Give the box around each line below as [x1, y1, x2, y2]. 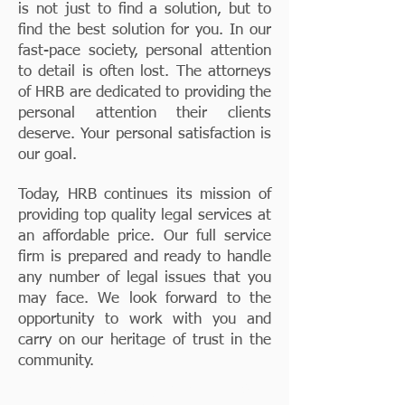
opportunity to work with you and [18, 312, 271, 327]
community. [18, 353, 94, 369]
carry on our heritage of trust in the [18, 333, 271, 348]
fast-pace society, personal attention [18, 43, 271, 59]
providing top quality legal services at [18, 208, 271, 223]
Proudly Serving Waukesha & [37, 380, 252, 398]
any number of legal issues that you [18, 270, 271, 286]
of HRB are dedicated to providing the [18, 85, 271, 100]
